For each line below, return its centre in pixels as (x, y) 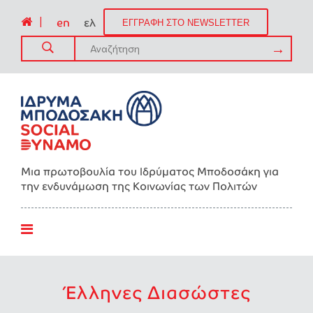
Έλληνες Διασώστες (156, 293)
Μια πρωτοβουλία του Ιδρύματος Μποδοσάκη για (150, 172)
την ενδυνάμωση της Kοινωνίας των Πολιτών (139, 186)
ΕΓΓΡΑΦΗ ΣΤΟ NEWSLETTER (186, 23)
